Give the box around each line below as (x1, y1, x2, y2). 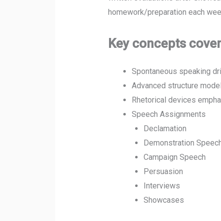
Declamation (143, 124, 186, 134)
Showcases (143, 195, 184, 205)
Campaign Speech (143, 152, 206, 162)
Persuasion (143, 167, 183, 177)
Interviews (143, 181, 180, 191)
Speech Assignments (131, 110, 206, 119)
